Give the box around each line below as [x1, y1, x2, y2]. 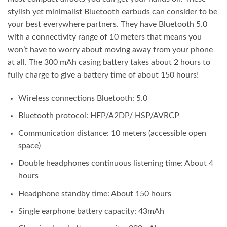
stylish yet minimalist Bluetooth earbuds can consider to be [8, 7, 217, 16]
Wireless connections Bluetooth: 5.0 [18, 94, 147, 102]
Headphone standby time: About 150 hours [18, 190, 171, 198]
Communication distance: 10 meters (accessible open [18, 129, 206, 137]
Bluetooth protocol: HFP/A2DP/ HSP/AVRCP [18, 111, 179, 120]
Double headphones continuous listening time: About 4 [18, 159, 213, 168]
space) [18, 141, 41, 150]
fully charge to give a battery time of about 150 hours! [8, 70, 199, 79]
